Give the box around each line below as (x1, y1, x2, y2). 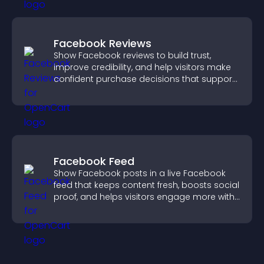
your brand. (54, 203, 103, 214)
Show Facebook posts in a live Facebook (54, 167, 226, 179)
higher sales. (54, 85, 107, 97)
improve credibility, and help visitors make (54, 61, 231, 73)
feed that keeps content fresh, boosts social (54, 179, 239, 191)
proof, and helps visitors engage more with (54, 191, 235, 203)
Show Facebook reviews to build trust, (54, 49, 211, 61)
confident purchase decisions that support (54, 73, 235, 85)
